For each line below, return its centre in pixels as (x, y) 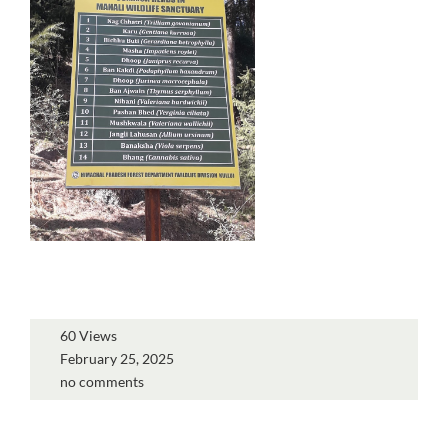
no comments (102, 381)
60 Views (88, 335)
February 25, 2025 (117, 358)
